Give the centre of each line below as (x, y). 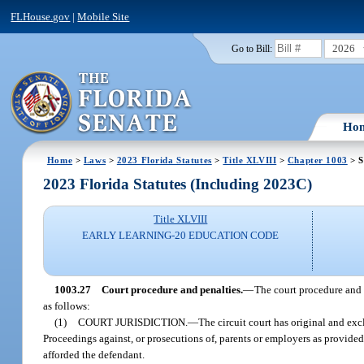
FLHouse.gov (41, 16)
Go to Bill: (251, 48)
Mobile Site (104, 16)
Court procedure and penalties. (172, 289)
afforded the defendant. (94, 354)
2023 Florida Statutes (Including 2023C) (178, 184)
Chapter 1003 (317, 160)
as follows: (67, 305)
